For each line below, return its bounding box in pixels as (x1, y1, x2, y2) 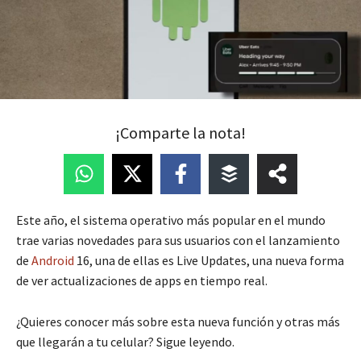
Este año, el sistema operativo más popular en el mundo (16, 211, 326, 228)
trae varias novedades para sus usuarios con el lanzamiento (16, 231, 340, 248)
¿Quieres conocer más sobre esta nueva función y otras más (16, 313, 340, 330)
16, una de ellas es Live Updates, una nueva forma (74, 251, 344, 268)
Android (31, 251, 74, 268)
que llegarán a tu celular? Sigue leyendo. (16, 333, 234, 350)
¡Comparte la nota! (115, 122, 246, 143)
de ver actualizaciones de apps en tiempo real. (16, 272, 268, 288)
